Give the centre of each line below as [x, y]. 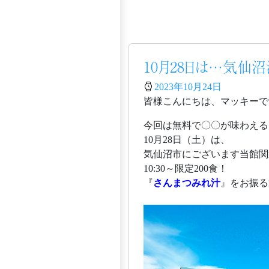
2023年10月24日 [188, 87]
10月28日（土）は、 [187, 140]
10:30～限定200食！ [186, 168]
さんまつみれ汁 [187, 183]
